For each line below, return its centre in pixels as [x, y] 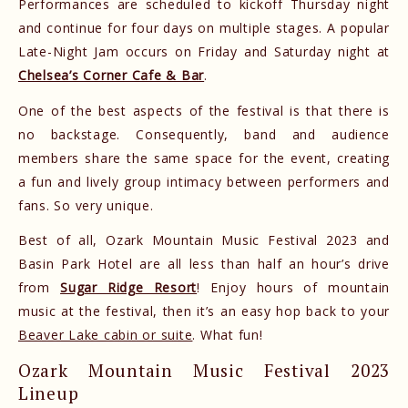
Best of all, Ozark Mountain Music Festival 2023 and [204, 240]
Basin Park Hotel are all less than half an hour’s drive [204, 264]
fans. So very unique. [86, 205]
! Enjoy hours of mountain [294, 288]
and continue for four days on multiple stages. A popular [204, 28]
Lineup [49, 393]
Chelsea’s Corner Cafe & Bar [112, 76]
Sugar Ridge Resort [129, 288]
